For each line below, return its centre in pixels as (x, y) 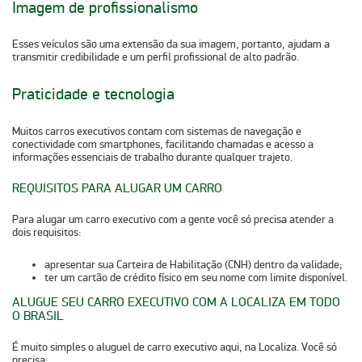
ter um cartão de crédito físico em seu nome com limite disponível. (196, 277)
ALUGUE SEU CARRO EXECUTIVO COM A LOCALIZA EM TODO (176, 302)
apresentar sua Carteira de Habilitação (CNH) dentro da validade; (194, 264)
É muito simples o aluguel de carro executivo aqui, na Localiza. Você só (175, 347)
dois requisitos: (47, 232)
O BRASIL (38, 316)
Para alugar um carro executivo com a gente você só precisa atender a (173, 219)
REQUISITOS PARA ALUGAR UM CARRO (119, 188)
